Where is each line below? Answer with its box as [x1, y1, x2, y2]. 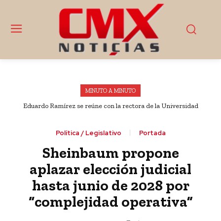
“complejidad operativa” [28, 192, 193, 211]
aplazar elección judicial [30, 160, 191, 178]
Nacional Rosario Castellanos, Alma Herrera [45, 110, 176, 118]
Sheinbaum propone [42, 144, 179, 162]
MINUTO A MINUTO [85, 87, 136, 94]
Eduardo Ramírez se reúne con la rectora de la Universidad [23, 101, 198, 110]
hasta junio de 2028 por [32, 176, 189, 194]
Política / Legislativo [55, 128, 121, 137]
